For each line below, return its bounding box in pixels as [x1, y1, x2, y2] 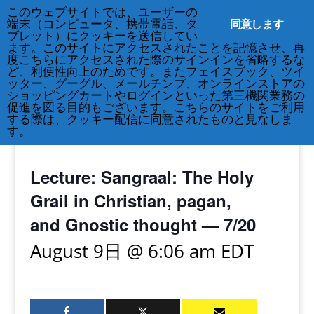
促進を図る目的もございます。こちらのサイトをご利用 [7, 101, 305, 114]
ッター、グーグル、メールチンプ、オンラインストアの [7, 77, 305, 90]
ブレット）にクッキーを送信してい [7, 29, 198, 43]
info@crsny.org [127, 75, 190, 87]
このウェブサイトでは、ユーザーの [7, 6, 198, 19]
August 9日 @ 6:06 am [29, 238, 216, 264]
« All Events [29, 131, 93, 147]
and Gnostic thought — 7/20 [29, 212, 256, 236]
